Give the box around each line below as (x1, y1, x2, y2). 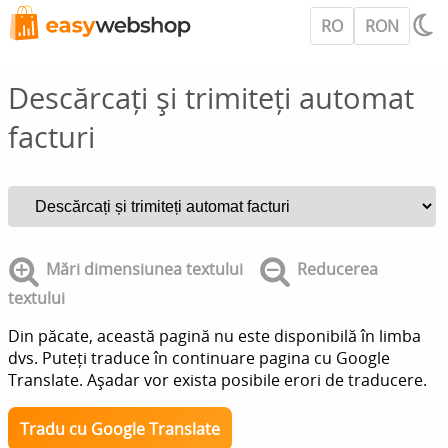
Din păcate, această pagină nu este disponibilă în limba (8, 325, 421, 347)
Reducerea (297, 258, 378, 281)
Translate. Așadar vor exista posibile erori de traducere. (8, 369, 427, 391)
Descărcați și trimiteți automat (8, 78, 414, 117)
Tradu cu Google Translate (20, 418, 220, 440)
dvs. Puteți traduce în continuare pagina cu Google (8, 347, 390, 369)
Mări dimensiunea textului (46, 258, 243, 281)
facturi (8, 117, 95, 156)
